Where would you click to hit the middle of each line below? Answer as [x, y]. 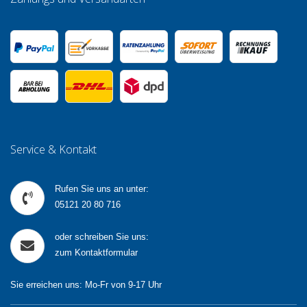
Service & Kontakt [53, 149]
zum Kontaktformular [96, 252]
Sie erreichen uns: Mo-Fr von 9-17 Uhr [86, 284]
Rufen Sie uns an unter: [102, 188]
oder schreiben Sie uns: [102, 236]
